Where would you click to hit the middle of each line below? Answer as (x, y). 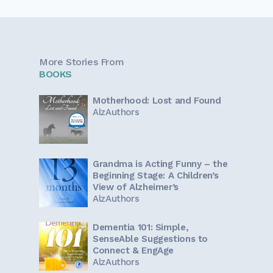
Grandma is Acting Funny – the (160, 164)
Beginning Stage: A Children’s (156, 176)
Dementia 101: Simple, (141, 228)
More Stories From (82, 62)
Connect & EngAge (133, 251)
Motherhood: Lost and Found (157, 101)
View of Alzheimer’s (136, 187)
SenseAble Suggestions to (150, 239)
